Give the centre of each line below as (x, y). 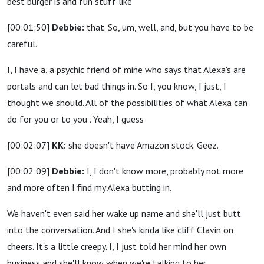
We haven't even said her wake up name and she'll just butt (124, 213)
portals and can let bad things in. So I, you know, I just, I (117, 86)
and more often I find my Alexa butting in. (89, 187)
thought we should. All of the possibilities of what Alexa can (127, 103)
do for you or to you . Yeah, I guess (75, 119)
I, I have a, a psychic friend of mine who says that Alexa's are (126, 70)
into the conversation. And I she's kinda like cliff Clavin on (120, 230)
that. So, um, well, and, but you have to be (169, 27)
